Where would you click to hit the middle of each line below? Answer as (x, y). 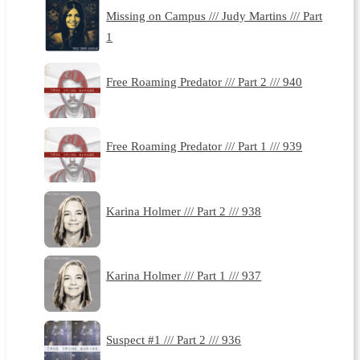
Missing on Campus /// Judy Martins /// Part (215, 15)
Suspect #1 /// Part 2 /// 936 (174, 340)
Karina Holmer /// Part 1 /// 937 (184, 275)
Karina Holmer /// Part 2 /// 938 (184, 211)
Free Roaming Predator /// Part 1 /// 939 (205, 146)
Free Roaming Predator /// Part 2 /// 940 (205, 82)
